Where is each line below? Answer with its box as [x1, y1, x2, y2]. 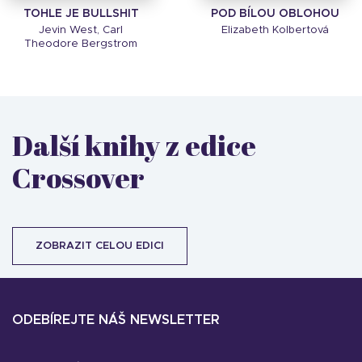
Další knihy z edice [12, 126, 256, 165]
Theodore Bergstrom [24, 39, 137, 50]
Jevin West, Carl [39, 25, 123, 36]
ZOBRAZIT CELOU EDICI [36, 241, 164, 252]
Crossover [12, 158, 145, 197]
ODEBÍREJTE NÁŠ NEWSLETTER [12, 314, 220, 327]
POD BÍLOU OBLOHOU [210, 8, 339, 20]
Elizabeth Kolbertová [221, 25, 329, 36]
